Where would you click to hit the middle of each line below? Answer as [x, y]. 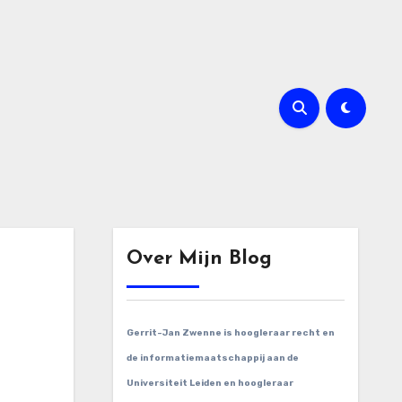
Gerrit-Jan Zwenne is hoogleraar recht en [230, 333]
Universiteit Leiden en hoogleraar [210, 383]
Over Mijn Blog [199, 259]
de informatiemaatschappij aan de [212, 358]
